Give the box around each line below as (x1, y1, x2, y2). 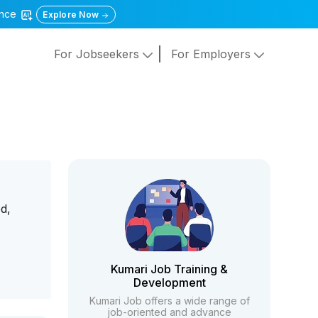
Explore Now (43, 9, 102, 20)
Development (133, 275, 206, 290)
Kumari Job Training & (111, 262, 229, 276)
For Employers (170, 47, 254, 62)
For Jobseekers (53, 47, 143, 62)
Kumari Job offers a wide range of (89, 295, 250, 307)
